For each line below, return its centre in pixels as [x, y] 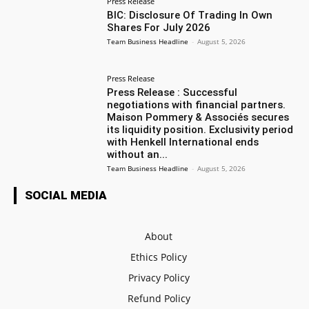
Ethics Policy [159, 257]
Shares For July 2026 [159, 27]
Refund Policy [159, 298]
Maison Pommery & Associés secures [198, 117]
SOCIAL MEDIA [66, 195]
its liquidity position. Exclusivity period [200, 129]
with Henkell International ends [183, 142]
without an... [138, 154]
